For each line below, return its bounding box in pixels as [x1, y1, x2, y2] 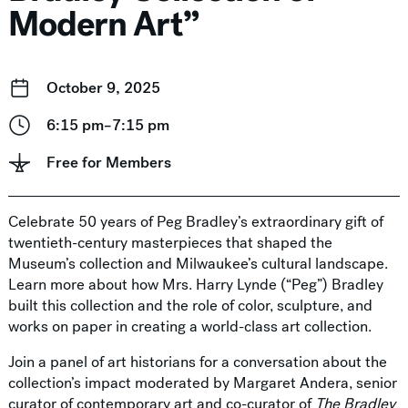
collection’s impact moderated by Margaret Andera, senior [7, 372, 397, 394]
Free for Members [46, 152, 171, 174]
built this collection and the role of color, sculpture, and [7, 295, 372, 317]
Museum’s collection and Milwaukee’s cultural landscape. [7, 253, 388, 275]
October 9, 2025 [46, 77, 160, 99]
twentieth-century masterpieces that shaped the [7, 232, 332, 254]
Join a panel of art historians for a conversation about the [7, 352, 387, 373]
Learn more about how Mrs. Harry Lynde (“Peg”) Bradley [7, 274, 383, 296]
